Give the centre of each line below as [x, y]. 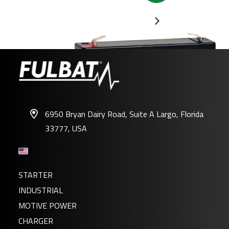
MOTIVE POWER [47, 205]
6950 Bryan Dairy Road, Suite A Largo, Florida [124, 114]
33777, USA [66, 129]
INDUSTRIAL [40, 190]
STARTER [35, 175]
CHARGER [36, 221]
